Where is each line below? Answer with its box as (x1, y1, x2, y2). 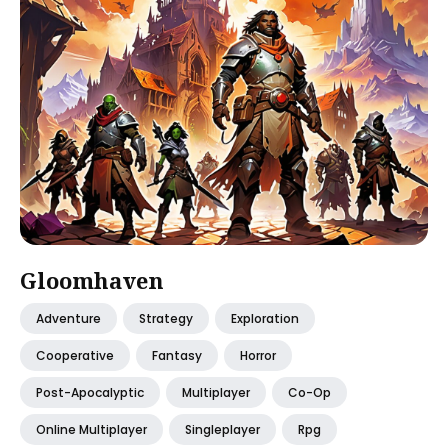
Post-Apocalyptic (36, 384, 144, 401)
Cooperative (36, 347, 114, 364)
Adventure (36, 310, 101, 327)
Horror (240, 347, 276, 364)
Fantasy (152, 347, 202, 364)
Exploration (231, 310, 299, 327)
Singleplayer (185, 421, 260, 438)
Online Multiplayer (36, 421, 147, 438)
